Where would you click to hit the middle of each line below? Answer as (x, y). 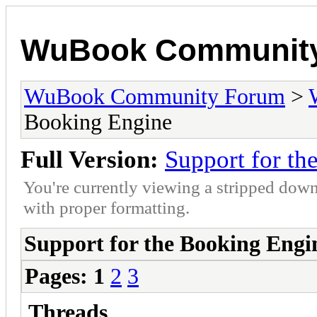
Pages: (56, 276)
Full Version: (90, 159)
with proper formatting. (106, 207)
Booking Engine (98, 122)
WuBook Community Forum (155, 96)
